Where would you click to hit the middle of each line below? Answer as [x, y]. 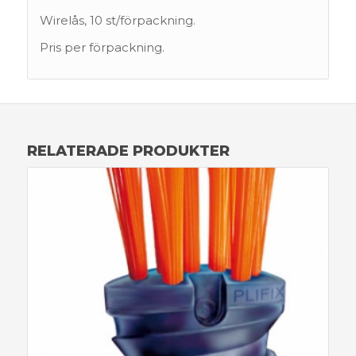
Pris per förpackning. [102, 48]
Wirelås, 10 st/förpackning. [117, 20]
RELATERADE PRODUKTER [128, 151]
